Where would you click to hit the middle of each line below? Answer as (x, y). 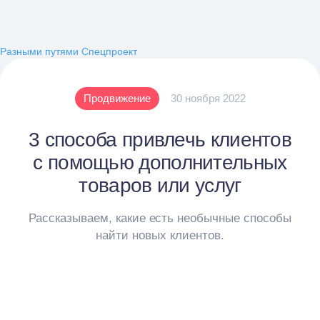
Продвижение (117, 98)
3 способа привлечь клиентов (160, 140)
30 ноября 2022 (208, 98)
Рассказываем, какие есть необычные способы (160, 218)
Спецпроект (109, 51)
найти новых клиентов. (160, 235)
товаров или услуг (160, 185)
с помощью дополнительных (160, 162)
